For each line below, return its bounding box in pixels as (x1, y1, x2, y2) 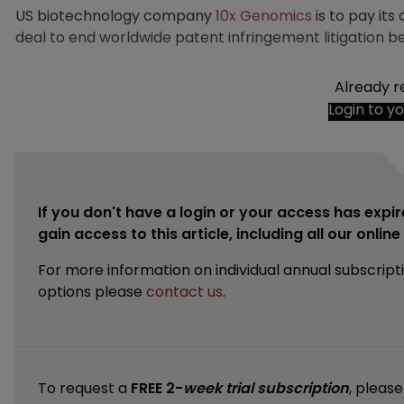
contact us (146, 280, 223, 302)
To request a (38, 377, 131, 399)
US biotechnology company (15, 5, 216, 26)
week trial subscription (183, 377, 349, 399)
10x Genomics (216, 5, 312, 26)
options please (38, 280, 146, 302)
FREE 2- (131, 377, 183, 399)
